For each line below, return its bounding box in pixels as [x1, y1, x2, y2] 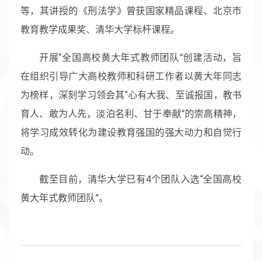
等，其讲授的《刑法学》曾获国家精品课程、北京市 [20, 5, 242, 16]
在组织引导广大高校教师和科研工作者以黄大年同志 [20, 70, 242, 82]
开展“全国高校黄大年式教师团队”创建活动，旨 [39, 51, 242, 63]
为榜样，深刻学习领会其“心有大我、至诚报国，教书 [20, 89, 242, 101]
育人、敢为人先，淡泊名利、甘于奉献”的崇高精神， [20, 108, 242, 119]
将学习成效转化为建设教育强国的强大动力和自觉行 [20, 126, 242, 138]
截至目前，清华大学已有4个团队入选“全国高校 [39, 173, 242, 185]
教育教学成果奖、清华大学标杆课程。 [20, 23, 180, 35]
